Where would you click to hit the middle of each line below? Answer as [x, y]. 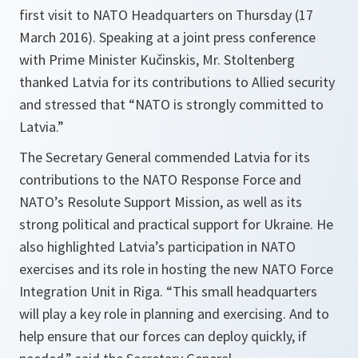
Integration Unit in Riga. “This [110, 292]
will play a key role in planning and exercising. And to [174, 314]
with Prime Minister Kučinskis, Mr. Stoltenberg [157, 60]
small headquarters [259, 292]
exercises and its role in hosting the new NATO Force [176, 269]
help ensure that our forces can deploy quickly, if [163, 336]
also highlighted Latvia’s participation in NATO [157, 247]
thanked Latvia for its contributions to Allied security [177, 82]
